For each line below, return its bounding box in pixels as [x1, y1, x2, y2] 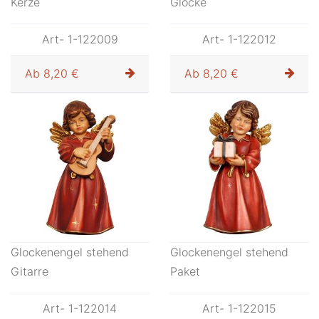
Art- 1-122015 [202, 301, 276, 315]
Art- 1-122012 [202, 32, 276, 46]
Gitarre [11, 264, 48, 278]
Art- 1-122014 [43, 301, 117, 315]
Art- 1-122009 [41, 32, 118, 46]
